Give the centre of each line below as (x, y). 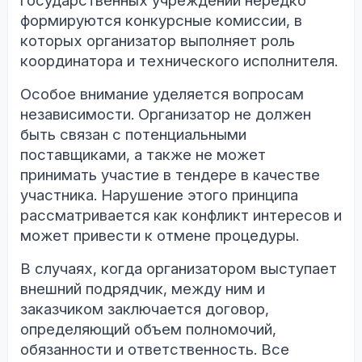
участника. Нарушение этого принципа (159, 195)
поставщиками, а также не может (143, 154)
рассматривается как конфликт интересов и (181, 215)
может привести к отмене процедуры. (160, 235)
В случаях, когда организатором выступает (179, 268)
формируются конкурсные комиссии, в (161, 20)
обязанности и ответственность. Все (155, 349)
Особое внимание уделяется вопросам (162, 94)
